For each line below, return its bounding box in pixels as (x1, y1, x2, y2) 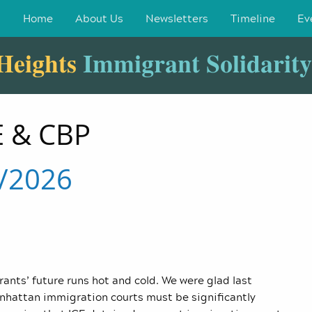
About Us (75, 10, 123, 27)
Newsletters (146, 10, 208, 27)
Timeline (231, 10, 275, 27)
